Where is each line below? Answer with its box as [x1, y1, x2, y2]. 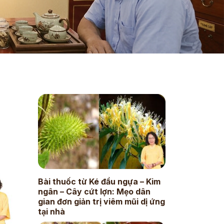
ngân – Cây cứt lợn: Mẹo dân [37, 186, 150, 196]
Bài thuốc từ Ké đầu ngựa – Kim [37, 176, 160, 186]
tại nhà [37, 206, 65, 216]
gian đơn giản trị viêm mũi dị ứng [37, 196, 165, 206]
